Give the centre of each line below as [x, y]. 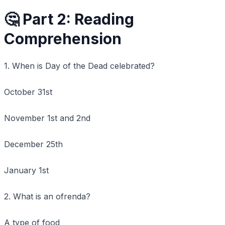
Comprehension [63, 38]
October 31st [28, 92]
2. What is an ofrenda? [47, 196]
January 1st [26, 170]
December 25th [33, 144]
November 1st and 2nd [47, 118]
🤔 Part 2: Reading [69, 19]
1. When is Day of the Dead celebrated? [79, 66]
